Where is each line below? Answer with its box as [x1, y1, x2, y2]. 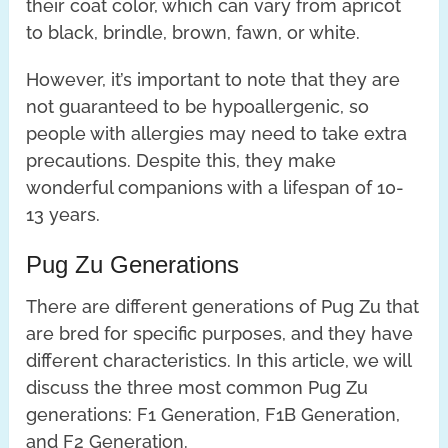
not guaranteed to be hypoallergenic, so [26, 95, 370, 117]
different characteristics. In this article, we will [26, 349, 412, 371]
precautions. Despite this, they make [26, 149, 337, 171]
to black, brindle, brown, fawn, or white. [26, 21, 361, 43]
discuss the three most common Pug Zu [26, 376, 369, 398]
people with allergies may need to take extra [26, 122, 408, 144]
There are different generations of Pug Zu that [26, 295, 420, 317]
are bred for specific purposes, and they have [26, 322, 414, 344]
